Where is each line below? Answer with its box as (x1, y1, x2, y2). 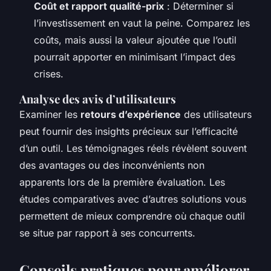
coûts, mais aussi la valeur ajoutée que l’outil (34, 33, 237, 46)
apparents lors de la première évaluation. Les (19, 175, 225, 188)
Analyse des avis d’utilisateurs (19, 91, 176, 106)
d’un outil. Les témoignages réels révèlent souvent (19, 142, 247, 154)
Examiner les (19, 108, 80, 120)
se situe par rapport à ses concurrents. (19, 226, 195, 239)
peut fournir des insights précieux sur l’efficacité (19, 125, 238, 137)
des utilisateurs (181, 108, 252, 120)
